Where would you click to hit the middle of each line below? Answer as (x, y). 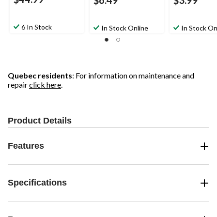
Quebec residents (40, 76)
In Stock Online (125, 28)
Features (26, 146)
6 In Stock (37, 27)
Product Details (40, 121)
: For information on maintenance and (133, 76)
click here (45, 85)
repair (18, 85)
